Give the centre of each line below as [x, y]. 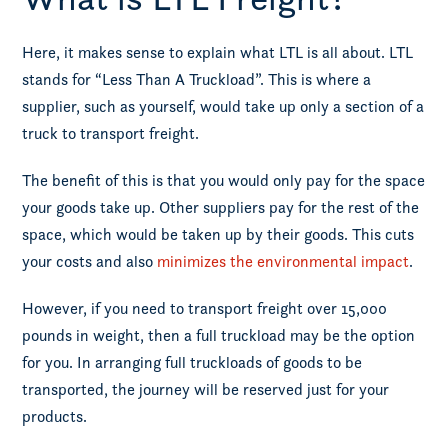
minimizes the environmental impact [283, 261]
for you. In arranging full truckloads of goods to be [192, 362]
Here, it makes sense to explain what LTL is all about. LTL [218, 52]
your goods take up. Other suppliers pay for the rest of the [221, 207]
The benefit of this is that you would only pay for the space [224, 180]
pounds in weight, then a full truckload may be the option [219, 335]
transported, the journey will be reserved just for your [206, 389]
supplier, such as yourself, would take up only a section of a [223, 106]
